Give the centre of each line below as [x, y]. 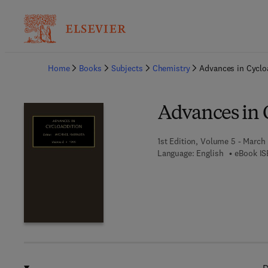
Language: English [190, 153]
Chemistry [171, 68]
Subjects [127, 68]
